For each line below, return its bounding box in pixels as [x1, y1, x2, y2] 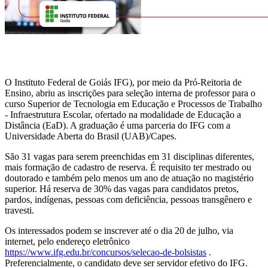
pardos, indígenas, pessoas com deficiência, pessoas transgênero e [5, 194, 252, 205]
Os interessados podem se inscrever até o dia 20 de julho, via [5, 225, 233, 236]
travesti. [5, 205, 34, 215]
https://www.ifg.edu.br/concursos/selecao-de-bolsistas [5, 246, 206, 257]
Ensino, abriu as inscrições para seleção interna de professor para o [5, 87, 255, 98]
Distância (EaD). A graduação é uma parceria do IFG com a [5, 120, 230, 130]
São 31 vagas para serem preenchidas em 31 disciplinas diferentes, [5, 151, 254, 162]
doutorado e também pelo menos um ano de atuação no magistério [5, 172, 254, 183]
